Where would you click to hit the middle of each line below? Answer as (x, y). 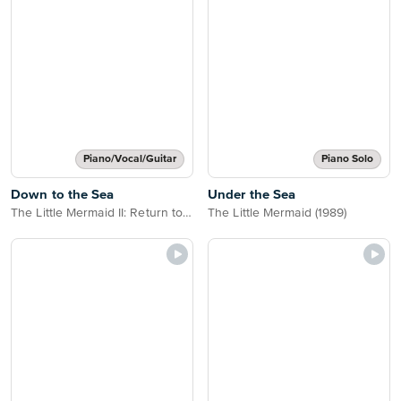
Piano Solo (347, 159)
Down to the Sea (63, 195)
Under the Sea (252, 195)
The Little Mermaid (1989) (277, 213)
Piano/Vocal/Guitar (130, 159)
